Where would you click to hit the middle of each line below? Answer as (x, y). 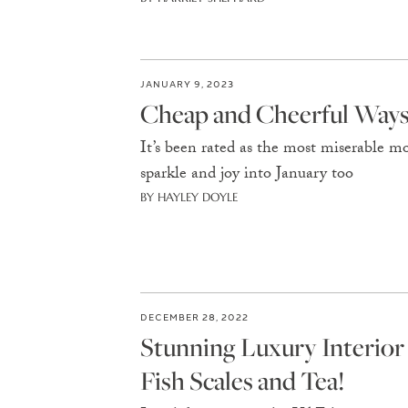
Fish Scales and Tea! (242, 380)
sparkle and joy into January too (246, 175)
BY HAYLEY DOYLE (189, 197)
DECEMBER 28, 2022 (194, 316)
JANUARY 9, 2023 (187, 83)
